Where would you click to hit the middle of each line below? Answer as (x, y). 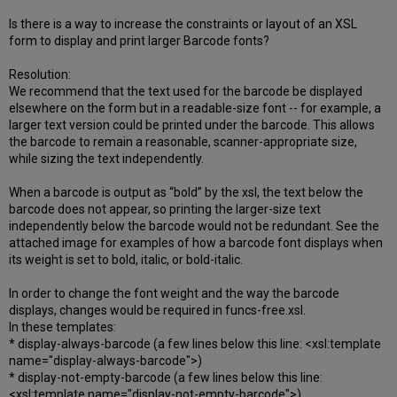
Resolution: (40, 75)
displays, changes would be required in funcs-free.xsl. (158, 311)
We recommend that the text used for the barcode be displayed (186, 92)
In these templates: (63, 327)
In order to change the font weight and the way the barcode (175, 294)
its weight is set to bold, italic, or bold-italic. (126, 260)
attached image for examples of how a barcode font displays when (196, 243)
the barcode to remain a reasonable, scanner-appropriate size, (183, 142)
